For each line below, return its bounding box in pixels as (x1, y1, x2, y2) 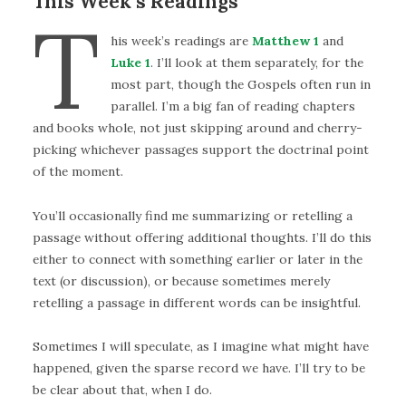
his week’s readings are (110, 32, 252, 49)
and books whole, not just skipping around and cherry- (33, 119, 362, 136)
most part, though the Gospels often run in (110, 75, 371, 92)
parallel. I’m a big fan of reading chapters (110, 97, 355, 114)
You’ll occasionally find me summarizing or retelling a (33, 207, 353, 224)
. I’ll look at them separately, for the (150, 53, 363, 71)
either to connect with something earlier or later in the (33, 250, 362, 267)
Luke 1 (110, 53, 150, 71)
